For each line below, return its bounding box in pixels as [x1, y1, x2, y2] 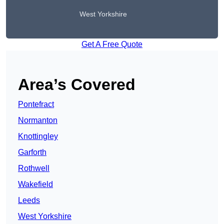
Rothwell [18, 164, 49, 173]
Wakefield [18, 180, 53, 189]
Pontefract [18, 100, 54, 109]
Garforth [18, 148, 46, 157]
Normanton [18, 116, 57, 125]
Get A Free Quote [81, 40, 142, 49]
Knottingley [18, 132, 58, 141]
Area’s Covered [18, 75, 135, 94]
